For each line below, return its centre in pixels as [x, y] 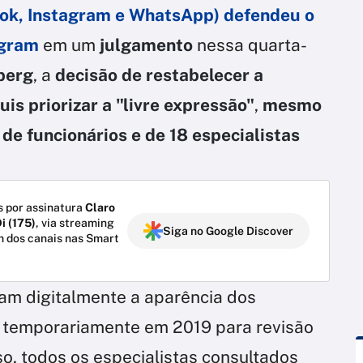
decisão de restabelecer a [159, 75]
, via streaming [75, 223]
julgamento [146, 45]
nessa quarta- [252, 45]
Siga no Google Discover [228, 231]
